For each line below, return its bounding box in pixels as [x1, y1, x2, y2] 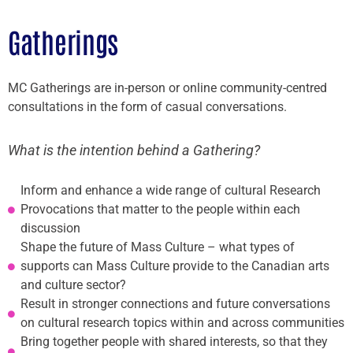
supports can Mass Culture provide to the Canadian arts [20, 258, 330, 274]
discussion [20, 221, 81, 236]
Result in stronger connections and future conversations [20, 296, 331, 312]
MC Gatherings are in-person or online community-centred [8, 80, 327, 95]
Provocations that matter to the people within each [20, 202, 301, 217]
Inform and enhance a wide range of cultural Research [20, 183, 321, 199]
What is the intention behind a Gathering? [8, 142, 260, 159]
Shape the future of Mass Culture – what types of [20, 240, 295, 255]
